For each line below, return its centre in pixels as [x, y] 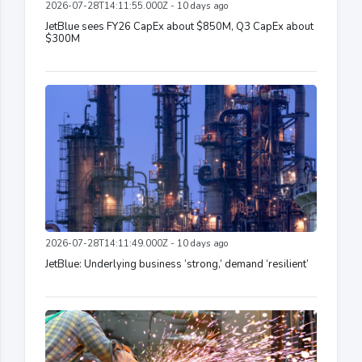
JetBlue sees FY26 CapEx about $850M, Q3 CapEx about [179, 27]
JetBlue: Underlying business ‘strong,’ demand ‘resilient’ [177, 265]
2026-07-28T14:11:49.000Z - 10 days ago [137, 244]
